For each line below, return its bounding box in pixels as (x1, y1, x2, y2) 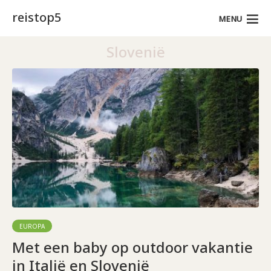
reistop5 (12, 9, 61, 25)
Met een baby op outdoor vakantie (12, 237, 253, 257)
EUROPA (19, 221, 45, 230)
